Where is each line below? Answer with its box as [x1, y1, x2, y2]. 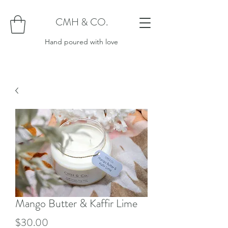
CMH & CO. [55, 15, 108, 30]
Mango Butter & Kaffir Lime [15, 195, 137, 211]
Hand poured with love [45, 37, 118, 46]
